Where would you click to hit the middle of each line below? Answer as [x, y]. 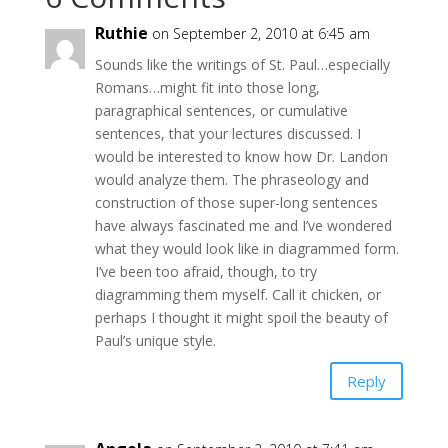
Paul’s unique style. [155, 340]
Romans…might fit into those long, [207, 87]
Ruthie [121, 33]
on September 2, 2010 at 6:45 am [260, 33]
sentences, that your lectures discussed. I [227, 133]
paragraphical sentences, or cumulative [221, 110]
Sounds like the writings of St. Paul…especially [242, 64]
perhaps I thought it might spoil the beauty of [241, 317]
